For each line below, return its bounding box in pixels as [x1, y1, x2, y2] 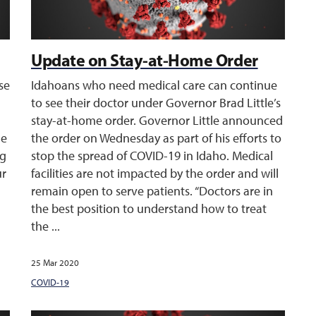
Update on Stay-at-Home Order [31, 49, 258, 71]
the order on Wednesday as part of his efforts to [31, 130, 281, 146]
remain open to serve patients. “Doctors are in [31, 183, 273, 199]
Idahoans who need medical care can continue [31, 78, 277, 93]
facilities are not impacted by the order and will [31, 166, 279, 181]
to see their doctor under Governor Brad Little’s [31, 95, 281, 111]
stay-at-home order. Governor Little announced [31, 113, 283, 128]
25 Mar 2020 [31, 257, 79, 268]
